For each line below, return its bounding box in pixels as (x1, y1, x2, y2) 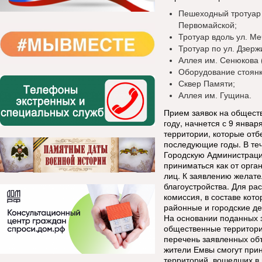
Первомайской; (178, 20, 237, 30)
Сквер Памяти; (178, 79, 235, 88)
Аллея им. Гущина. (178, 91, 251, 100)
